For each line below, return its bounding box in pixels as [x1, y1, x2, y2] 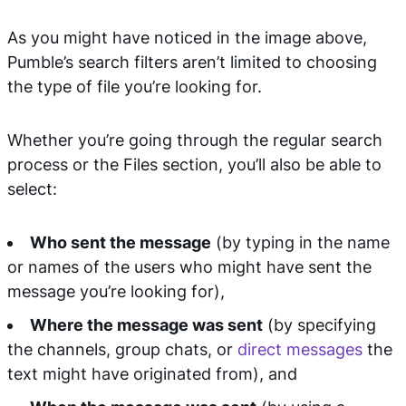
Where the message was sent [30, 315, 263, 334]
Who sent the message [30, 233, 211, 252]
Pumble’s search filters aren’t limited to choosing [7, 53, 377, 72]
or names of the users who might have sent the [7, 257, 372, 276]
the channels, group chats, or [7, 340, 237, 359]
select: [7, 179, 57, 198]
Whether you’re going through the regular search [7, 130, 382, 150]
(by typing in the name [211, 233, 390, 252]
